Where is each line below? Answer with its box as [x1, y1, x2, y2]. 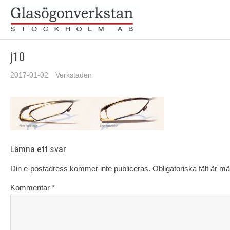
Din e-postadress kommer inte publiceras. [10, 164, 150, 173]
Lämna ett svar [10, 144, 66, 155]
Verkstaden [55, 71, 92, 79]
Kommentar [10, 183, 52, 192]
